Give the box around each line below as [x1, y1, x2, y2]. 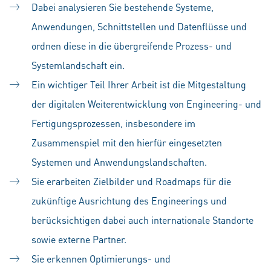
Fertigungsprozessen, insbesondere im [31, 117, 195, 129]
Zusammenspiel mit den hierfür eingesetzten [31, 136, 222, 149]
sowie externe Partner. [31, 233, 126, 246]
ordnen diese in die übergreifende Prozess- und [31, 39, 232, 52]
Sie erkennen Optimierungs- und [31, 252, 171, 265]
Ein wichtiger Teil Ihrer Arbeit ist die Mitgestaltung [31, 78, 246, 91]
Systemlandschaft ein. [31, 59, 125, 71]
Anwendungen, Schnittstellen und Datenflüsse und [31, 20, 247, 33]
